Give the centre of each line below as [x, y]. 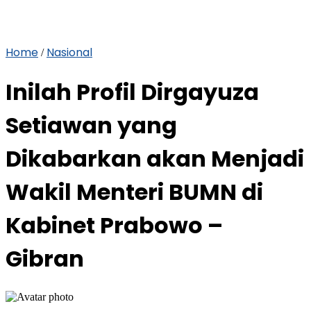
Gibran [45, 259]
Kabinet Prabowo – [114, 226]
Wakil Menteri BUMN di [134, 192]
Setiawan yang [91, 126]
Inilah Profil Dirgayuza [132, 92]
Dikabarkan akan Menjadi [155, 159]
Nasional [69, 52]
